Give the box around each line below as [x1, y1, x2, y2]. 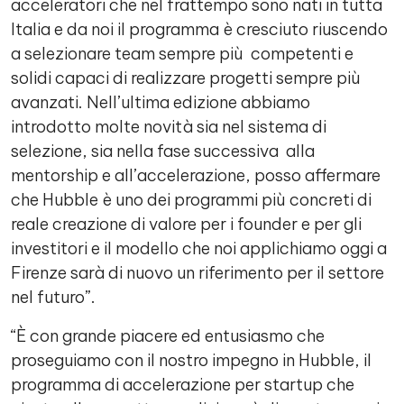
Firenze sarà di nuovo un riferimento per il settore [11, 262, 384, 283]
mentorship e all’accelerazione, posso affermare [11, 165, 381, 186]
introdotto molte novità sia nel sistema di [11, 116, 326, 137]
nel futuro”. [11, 287, 99, 308]
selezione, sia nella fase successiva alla [11, 141, 315, 161]
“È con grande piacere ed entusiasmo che [11, 326, 325, 346]
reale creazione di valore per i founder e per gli [11, 214, 362, 234]
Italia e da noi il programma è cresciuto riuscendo [11, 19, 388, 40]
